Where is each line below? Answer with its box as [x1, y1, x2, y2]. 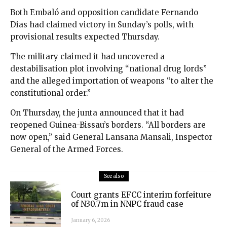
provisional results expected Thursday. [10, 32, 160, 42]
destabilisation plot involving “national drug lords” [10, 64, 207, 74]
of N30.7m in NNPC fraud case [71, 199, 183, 209]
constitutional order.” [10, 88, 91, 98]
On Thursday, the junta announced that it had [10, 108, 184, 118]
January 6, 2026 [71, 216, 110, 223]
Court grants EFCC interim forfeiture [71, 190, 211, 200]
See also [103, 173, 124, 180]
